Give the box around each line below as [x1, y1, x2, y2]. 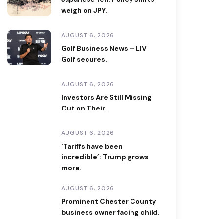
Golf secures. [61, 55, 108, 64]
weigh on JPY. [61, 6, 108, 15]
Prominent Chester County [61, 197, 156, 206]
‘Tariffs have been [61, 142, 123, 151]
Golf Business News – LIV [61, 44, 147, 53]
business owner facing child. [61, 208, 160, 217]
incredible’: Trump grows [61, 153, 149, 161]
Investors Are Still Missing [61, 93, 152, 102]
